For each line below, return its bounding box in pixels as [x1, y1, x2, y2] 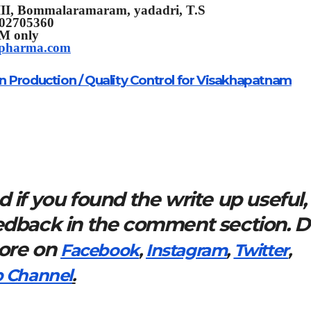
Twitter [233, 239, 288, 260]
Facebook [60, 239, 139, 260]
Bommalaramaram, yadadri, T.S [17, 3, 205, 18]
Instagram [146, 239, 227, 260]
